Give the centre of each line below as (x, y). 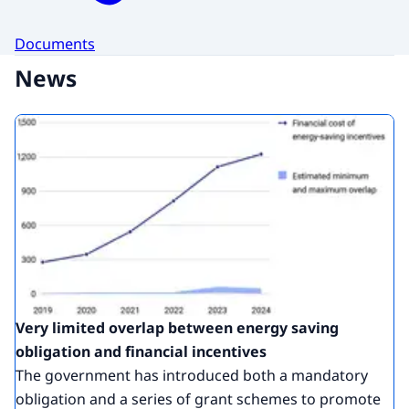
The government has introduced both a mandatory (192, 376)
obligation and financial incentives (141, 352)
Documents (55, 44)
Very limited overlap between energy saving (177, 328)
